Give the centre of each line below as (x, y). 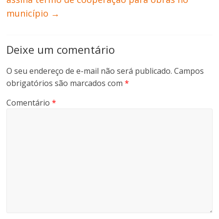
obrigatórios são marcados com (66, 83)
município (29, 13)
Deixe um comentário (61, 49)
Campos (189, 71)
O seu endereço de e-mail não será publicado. (89, 71)
